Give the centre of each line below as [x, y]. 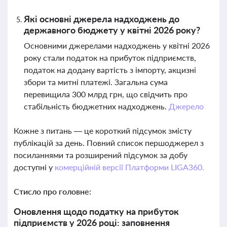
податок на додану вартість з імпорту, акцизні [110, 70]
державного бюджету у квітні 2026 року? [112, 30]
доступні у [34, 167]
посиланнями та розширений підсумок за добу [101, 155]
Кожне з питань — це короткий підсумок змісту [103, 130]
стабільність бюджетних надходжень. [96, 106]
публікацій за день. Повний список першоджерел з [109, 143]
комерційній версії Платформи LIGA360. [129, 167]
